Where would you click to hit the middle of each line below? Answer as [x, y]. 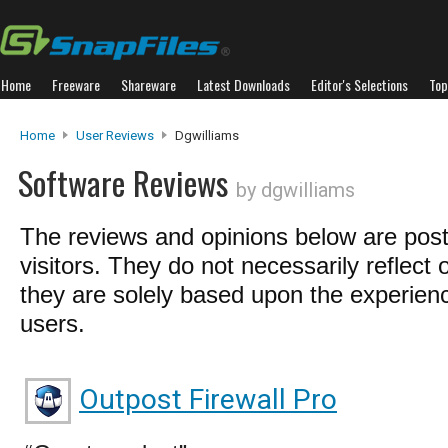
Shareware [148, 84]
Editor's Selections [359, 84]
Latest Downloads [243, 84]
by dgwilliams [295, 190]
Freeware [76, 84]
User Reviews [115, 135]
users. [52, 323]
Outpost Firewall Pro [208, 399]
